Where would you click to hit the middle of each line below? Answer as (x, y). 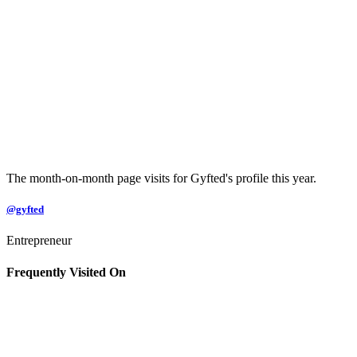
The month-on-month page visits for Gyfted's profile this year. (161, 178)
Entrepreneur (39, 241)
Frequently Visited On (66, 272)
